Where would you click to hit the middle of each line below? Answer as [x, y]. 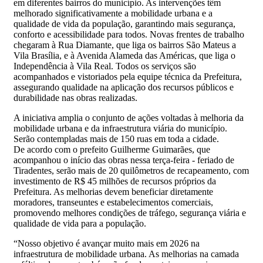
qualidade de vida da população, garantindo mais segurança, [124, 23]
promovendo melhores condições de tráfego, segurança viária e [130, 213]
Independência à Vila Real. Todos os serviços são [105, 66]
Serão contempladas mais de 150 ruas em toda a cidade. [116, 139]
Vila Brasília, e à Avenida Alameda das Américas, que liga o [124, 55]
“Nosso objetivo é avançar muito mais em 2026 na [107, 243]
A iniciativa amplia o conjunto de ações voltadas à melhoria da [129, 117]
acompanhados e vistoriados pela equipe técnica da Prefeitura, [128, 76]
